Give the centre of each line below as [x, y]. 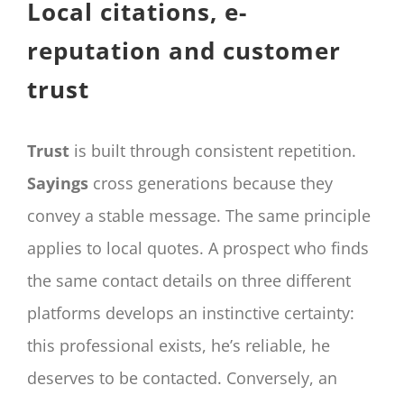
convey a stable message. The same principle [199, 216]
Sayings [58, 184]
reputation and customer [184, 50]
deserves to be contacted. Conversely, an [182, 378]
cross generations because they [211, 184]
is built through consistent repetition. [213, 151]
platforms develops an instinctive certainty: [191, 313]
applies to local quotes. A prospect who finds [198, 248]
